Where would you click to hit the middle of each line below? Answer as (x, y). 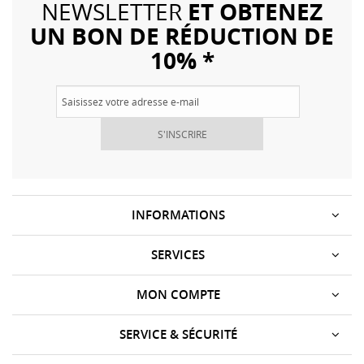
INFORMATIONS (178, 215)
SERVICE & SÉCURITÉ (178, 334)
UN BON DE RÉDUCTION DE (182, 36)
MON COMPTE (178, 295)
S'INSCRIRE (182, 134)
